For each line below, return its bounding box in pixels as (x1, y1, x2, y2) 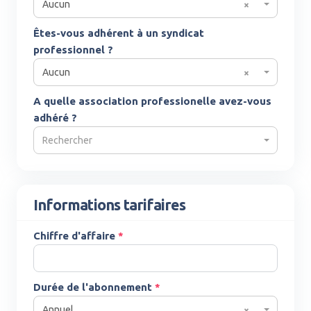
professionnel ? (33, 44, 113, 56)
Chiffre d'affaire (33, 230, 118, 242)
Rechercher (42, 135, 92, 146)
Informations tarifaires (33, 196, 186, 213)
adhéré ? (33, 112, 77, 124)
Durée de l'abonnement (33, 281, 155, 293)
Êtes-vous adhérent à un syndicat (33, 27, 204, 39)
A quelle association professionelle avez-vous (33, 95, 271, 107)
